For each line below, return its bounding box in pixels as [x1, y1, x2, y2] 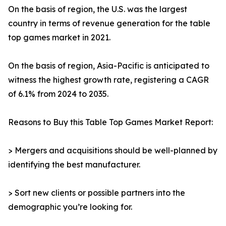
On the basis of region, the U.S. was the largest [8, 4, 187, 15]
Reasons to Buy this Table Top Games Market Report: [8, 117, 213, 128]
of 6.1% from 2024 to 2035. [8, 89, 108, 99]
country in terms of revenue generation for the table [8, 18, 210, 29]
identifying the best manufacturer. [8, 159, 140, 170]
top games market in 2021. [8, 32, 110, 43]
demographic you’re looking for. [8, 202, 132, 212]
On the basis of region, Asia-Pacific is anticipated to [8, 61, 209, 71]
